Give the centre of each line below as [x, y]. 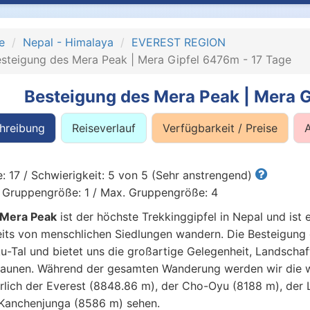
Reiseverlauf [103, 128]
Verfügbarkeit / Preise [220, 128]
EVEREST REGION [178, 42]
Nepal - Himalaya [68, 42]
